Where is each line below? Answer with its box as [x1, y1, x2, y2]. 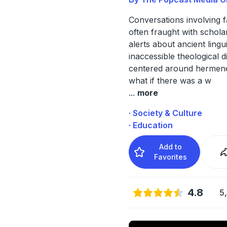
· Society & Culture [128, 107, 202, 118]
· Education [128, 120, 173, 130]
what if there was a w [128, 75, 211, 86]
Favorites [154, 152, 187, 161]
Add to [159, 142, 182, 151]
